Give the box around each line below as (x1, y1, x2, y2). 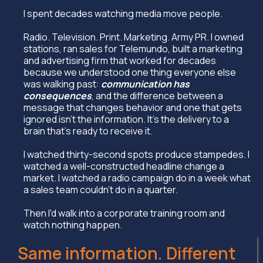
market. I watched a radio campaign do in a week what (23, 171, 251, 184)
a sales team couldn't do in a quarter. (23, 183, 178, 196)
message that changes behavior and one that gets (23, 101, 242, 114)
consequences (23, 89, 92, 102)
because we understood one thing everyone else (23, 66, 236, 79)
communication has (101, 77, 190, 90)
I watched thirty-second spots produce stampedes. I (23, 148, 249, 161)
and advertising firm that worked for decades (23, 54, 216, 67)
